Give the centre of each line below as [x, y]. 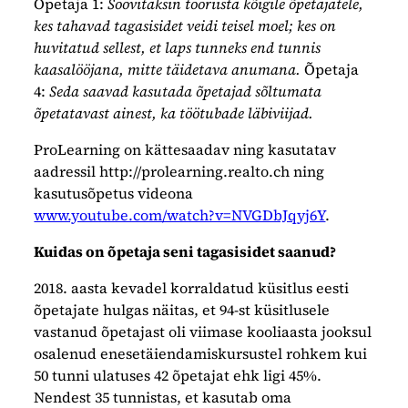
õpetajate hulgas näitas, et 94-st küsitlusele [182, 309]
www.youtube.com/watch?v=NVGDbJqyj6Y [180, 214]
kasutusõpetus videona [114, 193]
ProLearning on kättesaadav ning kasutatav [185, 149]
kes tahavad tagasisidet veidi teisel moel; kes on [185, 25]
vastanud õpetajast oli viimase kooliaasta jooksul [203, 331]
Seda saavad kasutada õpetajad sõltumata [184, 91]
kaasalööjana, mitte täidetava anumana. [169, 69]
